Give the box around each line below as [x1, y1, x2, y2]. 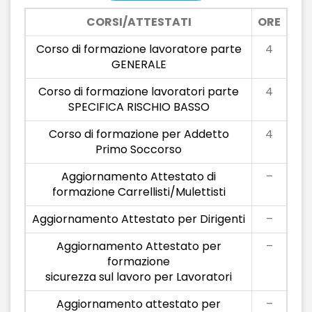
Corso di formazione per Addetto [48, 126, 229, 142]
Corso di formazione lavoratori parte [38, 84, 239, 100]
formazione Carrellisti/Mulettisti [52, 184, 226, 200]
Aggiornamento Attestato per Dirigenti [32, 211, 245, 227]
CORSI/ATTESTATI [86, 14, 192, 30]
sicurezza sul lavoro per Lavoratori [45, 269, 232, 285]
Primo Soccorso [95, 141, 182, 157]
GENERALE [111, 56, 166, 72]
